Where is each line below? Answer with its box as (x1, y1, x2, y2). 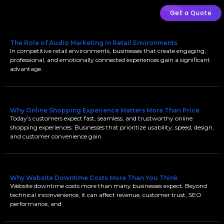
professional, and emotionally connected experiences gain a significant (10, 56, 210, 63)
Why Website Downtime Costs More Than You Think (10, 174, 178, 181)
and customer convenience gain (10, 132, 101, 140)
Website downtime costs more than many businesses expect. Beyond (10, 182, 207, 189)
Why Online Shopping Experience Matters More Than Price (10, 106, 199, 114)
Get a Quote (169, 8, 211, 17)
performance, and (10, 200, 61, 207)
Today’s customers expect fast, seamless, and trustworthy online (10, 114, 192, 122)
